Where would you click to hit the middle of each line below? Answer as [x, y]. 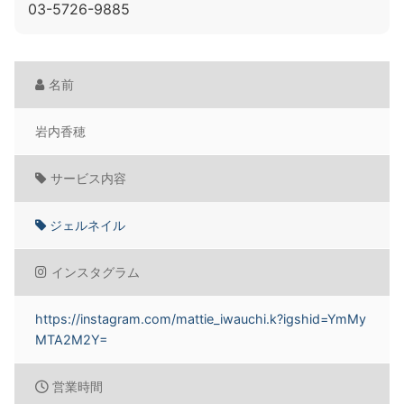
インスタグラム [96, 272]
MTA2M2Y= [72, 340]
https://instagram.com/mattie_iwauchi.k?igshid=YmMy [201, 319]
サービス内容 [89, 179]
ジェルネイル [86, 225]
